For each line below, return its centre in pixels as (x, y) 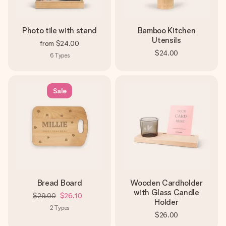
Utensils (166, 40)
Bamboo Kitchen (166, 31)
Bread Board (60, 183)
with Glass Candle (166, 192)
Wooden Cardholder (166, 183)
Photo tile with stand (60, 31)
